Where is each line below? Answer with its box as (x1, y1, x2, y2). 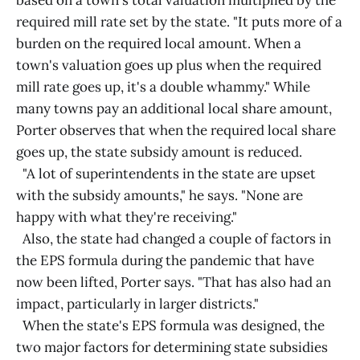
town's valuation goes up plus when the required (16, 56, 321, 74)
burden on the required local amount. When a (16, 35, 301, 52)
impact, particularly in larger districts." (16, 295, 259, 313)
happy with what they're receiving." (16, 208, 237, 226)
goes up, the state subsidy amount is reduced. (16, 143, 302, 161)
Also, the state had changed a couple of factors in (16, 230, 331, 247)
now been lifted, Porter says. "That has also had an (16, 273, 331, 291)
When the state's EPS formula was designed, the (16, 317, 325, 334)
